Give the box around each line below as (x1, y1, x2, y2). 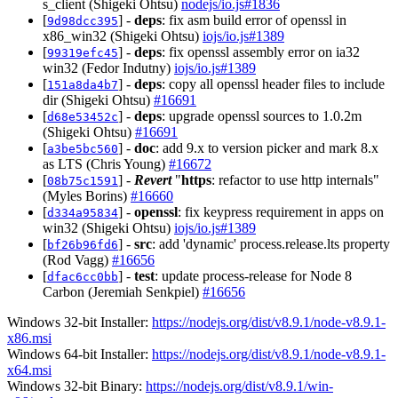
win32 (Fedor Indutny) (43, 60, 174, 76)
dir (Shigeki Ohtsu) (43, 92, 154, 107)
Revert (134, 171, 171, 187)
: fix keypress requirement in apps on (178, 203, 384, 219)
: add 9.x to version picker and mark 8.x (155, 139, 378, 155)
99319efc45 (47, 45, 118, 60)
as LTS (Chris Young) (43, 155, 169, 171)
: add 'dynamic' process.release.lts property (152, 235, 390, 251)
